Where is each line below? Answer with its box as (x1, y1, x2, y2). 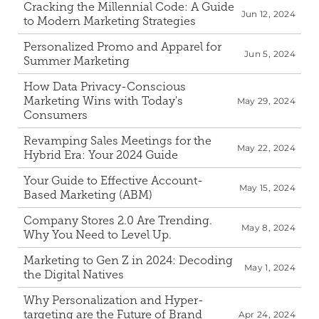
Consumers (23, 108, 88, 122)
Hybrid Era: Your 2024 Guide (23, 148, 178, 162)
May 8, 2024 (241, 222, 296, 233)
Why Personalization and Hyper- (23, 293, 204, 307)
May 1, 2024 (244, 262, 296, 273)
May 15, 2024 (239, 182, 296, 193)
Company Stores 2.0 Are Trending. (23, 214, 212, 227)
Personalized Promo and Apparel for (23, 40, 221, 53)
